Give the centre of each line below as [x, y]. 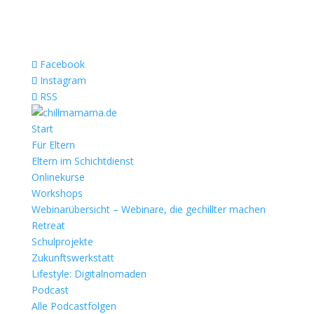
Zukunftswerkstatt [73, 258]
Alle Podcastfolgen [74, 306]
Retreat [48, 225]
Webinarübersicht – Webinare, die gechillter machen [148, 209]
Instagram [63, 80]
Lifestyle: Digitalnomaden [89, 274]
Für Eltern [53, 145]
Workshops [57, 193]
